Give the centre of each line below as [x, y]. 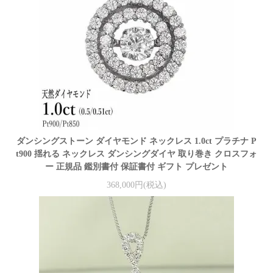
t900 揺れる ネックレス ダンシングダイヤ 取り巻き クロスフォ [136, 154]
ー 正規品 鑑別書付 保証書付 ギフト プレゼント [136, 167]
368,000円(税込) [136, 185]
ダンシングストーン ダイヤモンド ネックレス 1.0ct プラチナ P [136, 141]
